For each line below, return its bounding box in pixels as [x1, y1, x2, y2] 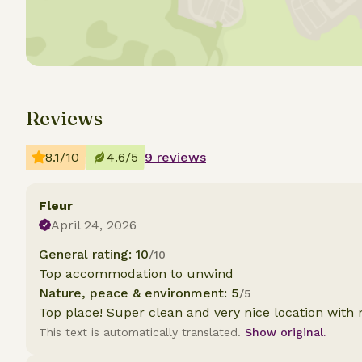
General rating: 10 [39, 246, 149, 262]
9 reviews [145, 149, 206, 165]
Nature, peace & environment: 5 [39, 285, 239, 301]
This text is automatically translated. [39, 326, 245, 339]
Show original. [245, 326, 326, 339]
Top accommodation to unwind [39, 266, 234, 281]
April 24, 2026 [51, 217, 137, 233]
